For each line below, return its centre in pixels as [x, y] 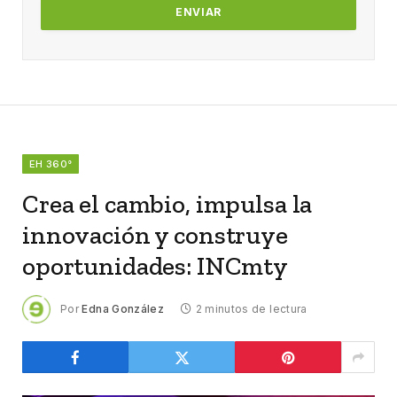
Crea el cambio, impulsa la [167, 204]
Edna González [123, 308]
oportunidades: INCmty [155, 266]
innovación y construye [155, 235]
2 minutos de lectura [251, 308]
